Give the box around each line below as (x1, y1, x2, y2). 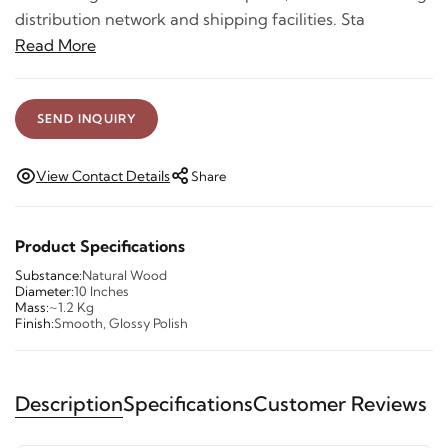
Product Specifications (15, 236, 185, 256)
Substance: (15, 267, 82, 283)
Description (15, 391, 123, 416)
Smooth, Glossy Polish (54, 315, 188, 331)
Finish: (15, 315, 54, 331)
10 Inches (74, 283, 129, 299)
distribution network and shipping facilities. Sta (15, 9, 365, 29)
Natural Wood (82, 267, 167, 283)
